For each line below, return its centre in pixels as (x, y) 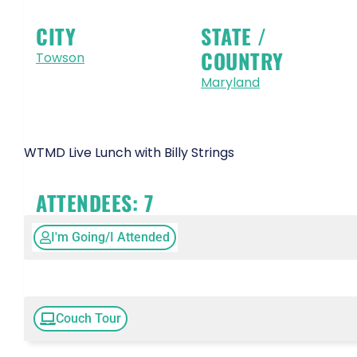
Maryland (231, 83)
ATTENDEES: (90, 202)
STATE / (234, 37)
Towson (60, 58)
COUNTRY (242, 61)
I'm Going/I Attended (110, 237)
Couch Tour (88, 318)
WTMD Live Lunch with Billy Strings (129, 153)
